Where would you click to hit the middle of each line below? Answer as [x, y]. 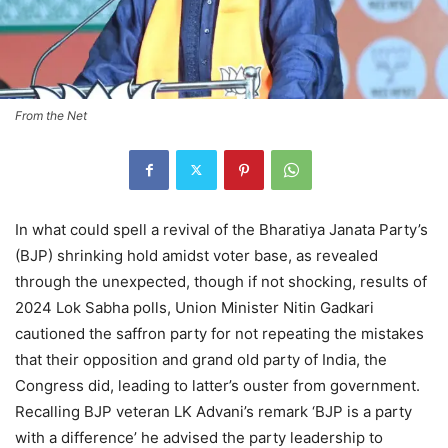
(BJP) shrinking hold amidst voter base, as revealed [196, 255]
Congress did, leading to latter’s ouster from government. [217, 385]
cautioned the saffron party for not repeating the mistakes [219, 333]
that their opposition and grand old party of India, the [201, 359]
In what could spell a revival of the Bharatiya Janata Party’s [221, 229]
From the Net [51, 115]
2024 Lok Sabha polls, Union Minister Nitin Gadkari [194, 307]
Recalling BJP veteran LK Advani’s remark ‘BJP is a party [213, 411]
